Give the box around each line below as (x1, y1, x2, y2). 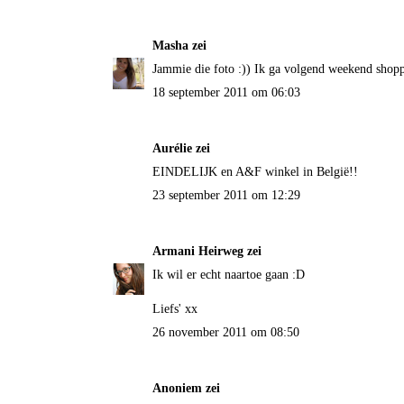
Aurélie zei (151, 142, 210, 156)
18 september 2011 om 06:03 (151, 86, 300, 100)
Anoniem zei (151, 381, 220, 396)
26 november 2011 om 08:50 (151, 326, 299, 340)
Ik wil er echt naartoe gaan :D (151, 268, 305, 282)
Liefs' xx (151, 302, 197, 317)
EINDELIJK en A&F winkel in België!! (151, 165, 358, 179)
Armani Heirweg (151, 244, 243, 259)
